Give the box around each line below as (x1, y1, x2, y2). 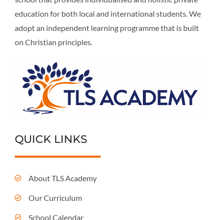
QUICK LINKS (15, 133, 87, 146)
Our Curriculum (28, 193, 82, 203)
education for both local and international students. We (15, 9, 201, 19)
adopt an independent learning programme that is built (15, 23, 199, 33)
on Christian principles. (15, 37, 92, 47)
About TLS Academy (28, 173, 97, 183)
